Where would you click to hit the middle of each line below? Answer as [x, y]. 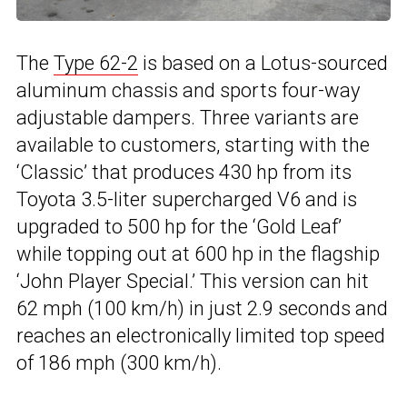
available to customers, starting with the [193, 145]
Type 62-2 [96, 64]
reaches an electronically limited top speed [201, 336]
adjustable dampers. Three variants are [188, 118]
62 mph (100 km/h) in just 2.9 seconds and [202, 309]
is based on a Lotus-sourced [263, 64]
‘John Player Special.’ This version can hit [193, 282]
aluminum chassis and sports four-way [188, 91]
